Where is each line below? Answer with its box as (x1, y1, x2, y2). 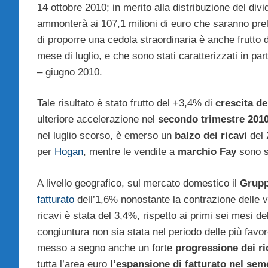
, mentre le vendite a (83, 146, 178, 158)
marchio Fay (178, 146, 236, 158)
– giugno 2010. (37, 66, 102, 78)
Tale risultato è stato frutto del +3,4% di (37, 98, 215, 109)
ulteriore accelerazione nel (37, 114, 158, 126)
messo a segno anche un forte (37, 242, 175, 254)
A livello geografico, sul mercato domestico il (37, 177, 240, 189)
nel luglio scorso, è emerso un (37, 130, 175, 142)
